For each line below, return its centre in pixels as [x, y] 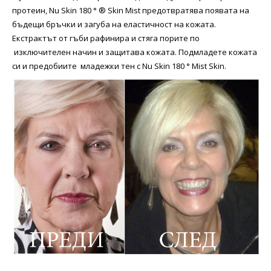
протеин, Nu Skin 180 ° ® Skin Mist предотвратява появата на [131, 10]
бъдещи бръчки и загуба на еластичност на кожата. [114, 24]
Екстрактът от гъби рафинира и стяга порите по [106, 38]
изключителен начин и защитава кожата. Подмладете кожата [135, 52]
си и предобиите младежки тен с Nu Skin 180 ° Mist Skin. [119, 66]
